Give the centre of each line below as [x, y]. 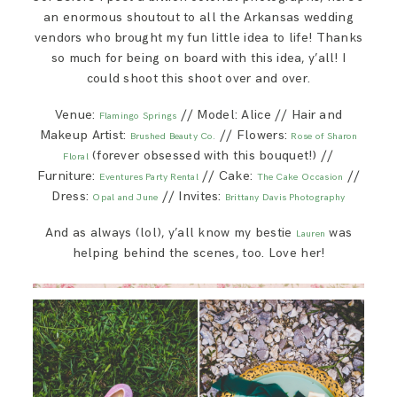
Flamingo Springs [138, 116]
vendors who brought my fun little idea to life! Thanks [198, 38]
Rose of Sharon [324, 136]
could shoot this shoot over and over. [198, 79]
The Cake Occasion [300, 177]
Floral [76, 157]
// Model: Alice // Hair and [260, 115]
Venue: [77, 115]
